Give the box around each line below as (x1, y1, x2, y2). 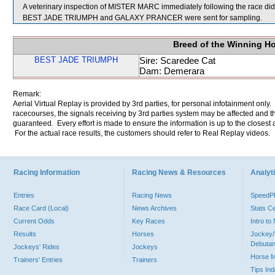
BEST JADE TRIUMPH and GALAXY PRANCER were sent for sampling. (23, 14, 262, 22)
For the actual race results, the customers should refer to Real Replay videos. (13, 129, 270, 137)
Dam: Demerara (139, 66, 204, 76)
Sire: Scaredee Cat (139, 55, 215, 66)
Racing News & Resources (132, 168, 226, 177)
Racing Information (14, 168, 80, 177)
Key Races (132, 217, 165, 225)
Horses (132, 230, 154, 238)
